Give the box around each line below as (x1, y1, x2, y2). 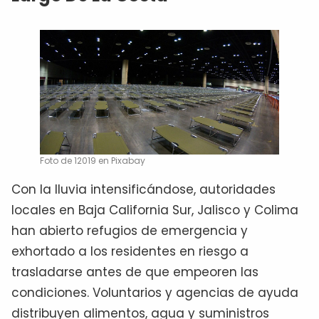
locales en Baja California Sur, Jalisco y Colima (11, 202, 298, 219)
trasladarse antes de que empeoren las (11, 263, 258, 281)
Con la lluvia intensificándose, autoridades (11, 181, 276, 199)
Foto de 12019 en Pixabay (40, 155, 145, 167)
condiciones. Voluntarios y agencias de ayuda (11, 284, 298, 302)
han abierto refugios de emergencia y (11, 222, 248, 240)
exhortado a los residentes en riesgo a (11, 243, 249, 261)
